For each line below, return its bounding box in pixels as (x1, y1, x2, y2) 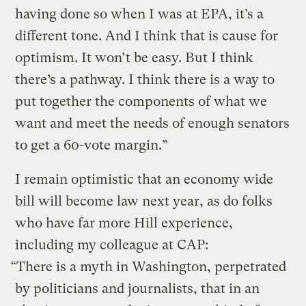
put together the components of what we (15, 93, 268, 109)
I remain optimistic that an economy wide (15, 171, 274, 187)
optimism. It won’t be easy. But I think (15, 49, 254, 66)
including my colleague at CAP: (15, 236, 209, 253)
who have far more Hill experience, (15, 214, 234, 231)
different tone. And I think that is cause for (15, 27, 279, 44)
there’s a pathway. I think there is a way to (15, 71, 275, 87)
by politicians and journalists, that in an (15, 280, 260, 296)
